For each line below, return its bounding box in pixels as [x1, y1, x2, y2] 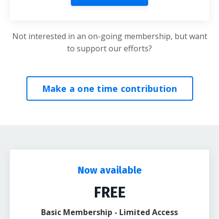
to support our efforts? [67, 43, 152, 54]
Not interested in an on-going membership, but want [12, 31, 207, 42]
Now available [77, 164, 142, 176]
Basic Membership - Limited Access [41, 207, 178, 218]
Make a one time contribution [42, 82, 177, 94]
